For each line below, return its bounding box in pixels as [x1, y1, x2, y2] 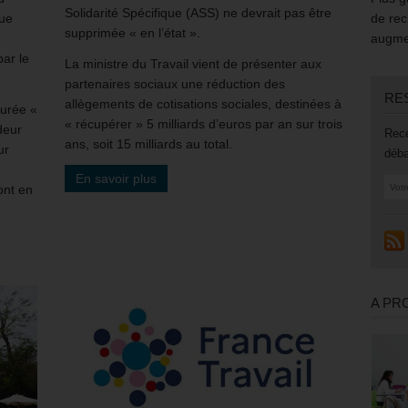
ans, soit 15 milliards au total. [65, 136, 232, 151]
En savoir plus [76, 170, 157, 186]
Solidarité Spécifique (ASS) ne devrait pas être [65, 5, 331, 20]
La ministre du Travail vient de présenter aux [65, 56, 321, 71]
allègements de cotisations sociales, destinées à [65, 96, 342, 111]
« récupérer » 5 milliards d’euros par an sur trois [65, 116, 342, 131]
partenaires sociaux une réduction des [65, 76, 285, 91]
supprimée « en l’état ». [65, 25, 200, 40]
